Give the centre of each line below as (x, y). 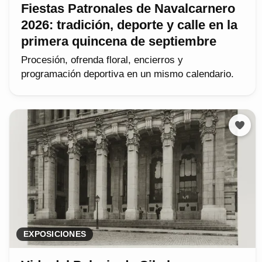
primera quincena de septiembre (119, 41)
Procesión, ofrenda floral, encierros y (102, 60)
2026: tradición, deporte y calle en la (129, 25)
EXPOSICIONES (55, 234)
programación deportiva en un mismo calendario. (127, 74)
